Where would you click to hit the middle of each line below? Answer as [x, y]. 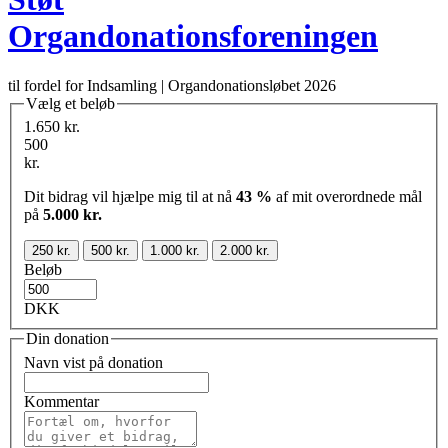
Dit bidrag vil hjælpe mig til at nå [130, 197]
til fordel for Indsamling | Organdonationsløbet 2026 [172, 85]
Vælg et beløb [70, 103]
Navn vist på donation [93, 363]
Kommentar [61, 402]
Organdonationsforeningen [193, 36]
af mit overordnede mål [347, 197]
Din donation [67, 339]
